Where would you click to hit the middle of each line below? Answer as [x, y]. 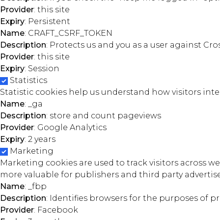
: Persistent [47, 21]
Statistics [28, 80]
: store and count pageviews [104, 116]
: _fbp [36, 186]
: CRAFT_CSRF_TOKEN [69, 33]
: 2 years [40, 139]
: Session [42, 69]
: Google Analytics [70, 127]
